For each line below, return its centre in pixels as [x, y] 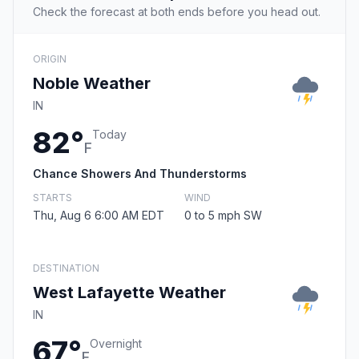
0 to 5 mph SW [223, 216]
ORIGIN [50, 59]
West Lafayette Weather [129, 293]
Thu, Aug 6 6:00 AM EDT [99, 216]
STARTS [52, 198]
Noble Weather [92, 84]
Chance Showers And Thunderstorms [140, 174]
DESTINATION [66, 268]
